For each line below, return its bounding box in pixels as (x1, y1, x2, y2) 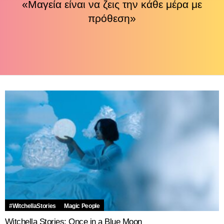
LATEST (5, 100, 41, 109)
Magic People (63, 202, 100, 209)
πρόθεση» (88, 12, 136, 24)
